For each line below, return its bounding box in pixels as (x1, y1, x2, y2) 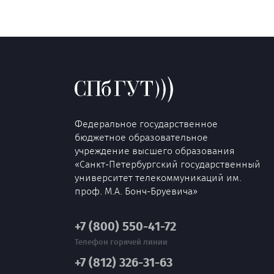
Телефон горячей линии (75, 237, 168, 246)
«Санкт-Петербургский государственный (75, 158, 261, 170)
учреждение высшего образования (75, 144, 235, 157)
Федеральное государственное (75, 117, 218, 130)
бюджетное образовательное (75, 131, 208, 143)
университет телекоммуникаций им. (75, 171, 242, 183)
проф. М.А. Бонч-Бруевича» (75, 185, 198, 197)
